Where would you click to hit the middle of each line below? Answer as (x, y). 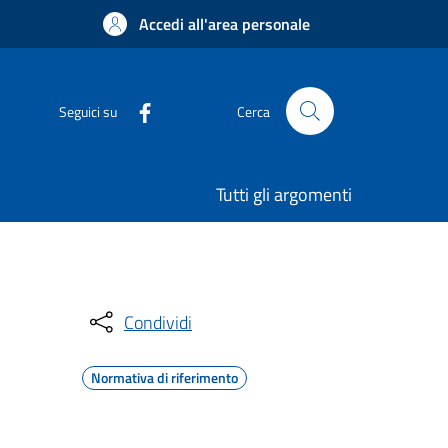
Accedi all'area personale (224, 24)
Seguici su (88, 111)
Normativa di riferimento (164, 377)
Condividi (158, 322)
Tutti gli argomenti (284, 194)
